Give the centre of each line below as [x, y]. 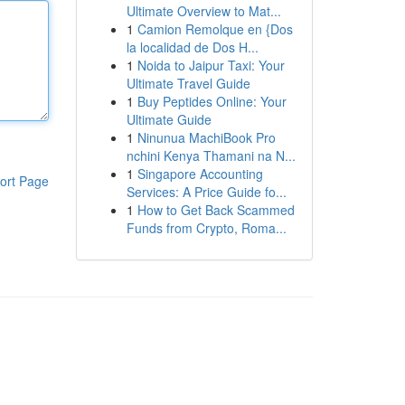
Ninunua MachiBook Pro [206, 137]
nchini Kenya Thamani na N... [211, 155]
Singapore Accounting [200, 174]
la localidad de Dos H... [192, 47]
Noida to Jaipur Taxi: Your [211, 65]
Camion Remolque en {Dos [215, 29]
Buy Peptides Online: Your [212, 101]
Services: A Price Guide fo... [206, 192]
